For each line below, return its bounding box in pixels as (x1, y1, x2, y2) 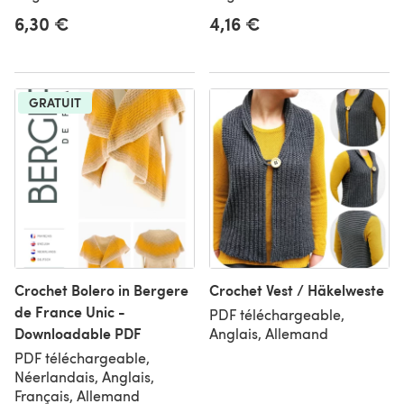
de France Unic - (14, 301, 125, 322)
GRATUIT (29, 93, 81, 111)
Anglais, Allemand (209, 324, 328, 343)
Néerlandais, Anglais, (14, 367, 154, 386)
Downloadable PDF (14, 323, 142, 344)
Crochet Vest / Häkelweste (209, 280, 384, 300)
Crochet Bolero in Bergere (14, 280, 188, 300)
